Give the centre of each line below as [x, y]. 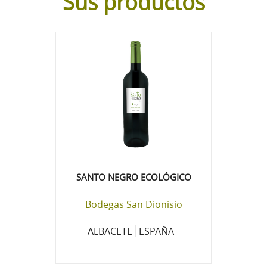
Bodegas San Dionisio [133, 205]
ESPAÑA [156, 232]
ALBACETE [110, 232]
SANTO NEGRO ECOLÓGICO [133, 177]
